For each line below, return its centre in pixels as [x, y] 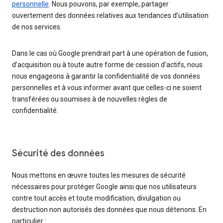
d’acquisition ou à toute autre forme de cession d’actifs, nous [107, 65]
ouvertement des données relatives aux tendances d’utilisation [110, 16]
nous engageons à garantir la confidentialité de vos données [106, 76]
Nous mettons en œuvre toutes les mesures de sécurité [99, 175]
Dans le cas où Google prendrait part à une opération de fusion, [110, 54]
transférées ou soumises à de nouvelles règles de [90, 99]
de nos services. [37, 27]
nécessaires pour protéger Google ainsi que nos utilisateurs [104, 187]
